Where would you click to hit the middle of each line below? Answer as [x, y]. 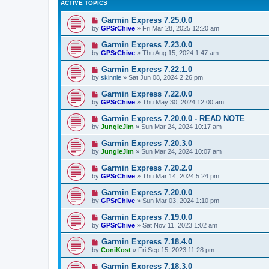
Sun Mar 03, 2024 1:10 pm [181, 200]
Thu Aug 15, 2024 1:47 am [180, 53]
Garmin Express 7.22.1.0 [147, 69]
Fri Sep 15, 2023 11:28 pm [176, 249]
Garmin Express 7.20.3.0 [147, 143]
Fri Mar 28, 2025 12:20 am [181, 28]
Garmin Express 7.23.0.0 [147, 44]
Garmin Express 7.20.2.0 [147, 168]
